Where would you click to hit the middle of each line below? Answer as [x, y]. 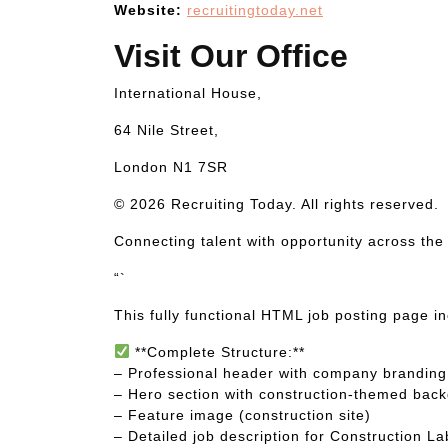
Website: [148, 10]
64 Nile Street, [166, 130]
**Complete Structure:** [217, 352]
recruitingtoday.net [255, 10]
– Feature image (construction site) [242, 415]
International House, [188, 93]
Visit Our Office [231, 56]
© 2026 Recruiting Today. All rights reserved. [276, 204]
